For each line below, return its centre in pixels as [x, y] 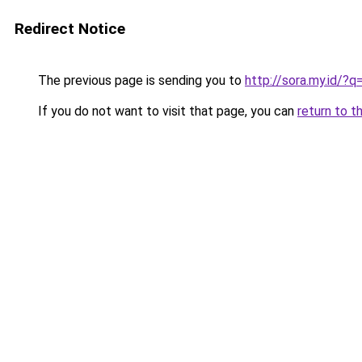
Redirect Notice [70, 29]
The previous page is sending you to [140, 80]
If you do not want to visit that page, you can [166, 111]
